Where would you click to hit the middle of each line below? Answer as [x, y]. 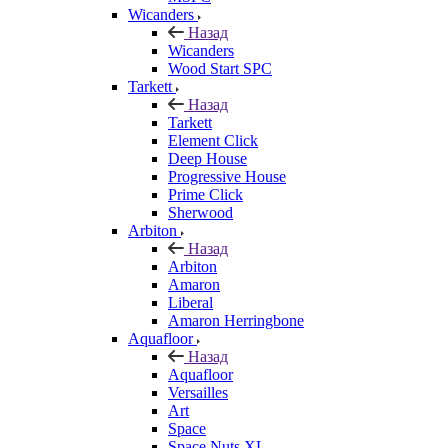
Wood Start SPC [220, 68]
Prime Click [205, 194]
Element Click [213, 140]
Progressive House [227, 176]
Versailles [198, 392]
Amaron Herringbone [236, 320]
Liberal [190, 302]
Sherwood [200, 212]
